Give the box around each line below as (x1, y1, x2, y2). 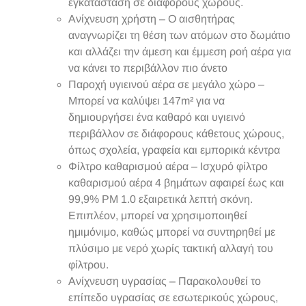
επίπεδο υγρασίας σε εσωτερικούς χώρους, (68, 291, 278, 303)
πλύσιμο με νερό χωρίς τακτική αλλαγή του (68, 242, 273, 254)
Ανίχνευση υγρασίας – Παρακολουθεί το (68, 275, 261, 287)
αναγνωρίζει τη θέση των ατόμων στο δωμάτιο (68, 29, 290, 41)
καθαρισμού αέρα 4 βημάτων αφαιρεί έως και (68, 176, 284, 189)
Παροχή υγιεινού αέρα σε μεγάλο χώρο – (68, 78, 264, 90)
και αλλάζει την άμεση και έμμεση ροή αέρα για (68, 45, 291, 57)
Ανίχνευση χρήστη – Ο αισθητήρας (68, 12, 235, 25)
